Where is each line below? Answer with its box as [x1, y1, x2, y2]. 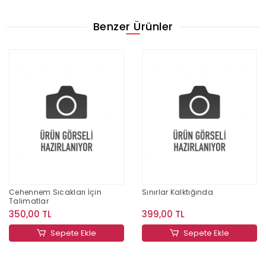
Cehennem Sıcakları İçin [9, 187, 102, 198]
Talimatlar [9, 196, 49, 207]
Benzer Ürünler [93, 19, 173, 34]
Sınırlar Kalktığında [142, 187, 213, 198]
